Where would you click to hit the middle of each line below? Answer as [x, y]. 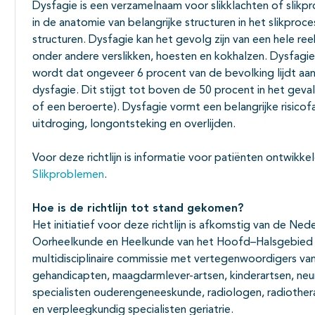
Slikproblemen [68, 175]
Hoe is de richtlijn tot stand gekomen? [138, 208]
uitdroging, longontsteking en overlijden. [134, 124]
